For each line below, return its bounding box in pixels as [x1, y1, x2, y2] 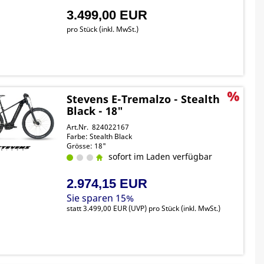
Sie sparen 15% [67, 192, 134, 204]
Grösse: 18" [67, 141, 107, 151]
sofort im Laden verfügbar [104, 151, 213, 162]
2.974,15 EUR [67, 176, 148, 191]
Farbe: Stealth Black [67, 131, 133, 141]
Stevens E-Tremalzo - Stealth [67, 92, 220, 106]
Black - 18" [67, 104, 124, 118]
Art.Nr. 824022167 [67, 122, 130, 132]
